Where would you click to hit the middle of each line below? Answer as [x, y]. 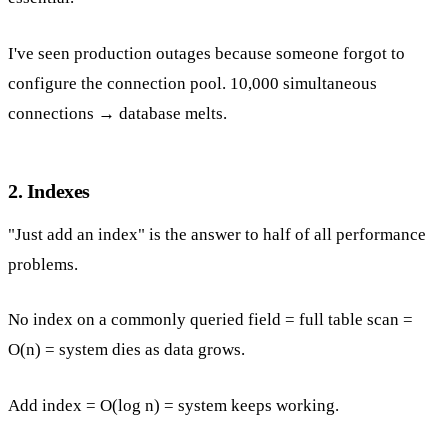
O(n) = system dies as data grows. [126, 350]
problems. [43, 264]
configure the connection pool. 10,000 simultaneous [192, 83]
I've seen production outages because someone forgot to [206, 53]
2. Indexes [49, 190]
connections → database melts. [117, 113]
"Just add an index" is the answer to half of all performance [217, 234]
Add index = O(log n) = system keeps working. [173, 405]
